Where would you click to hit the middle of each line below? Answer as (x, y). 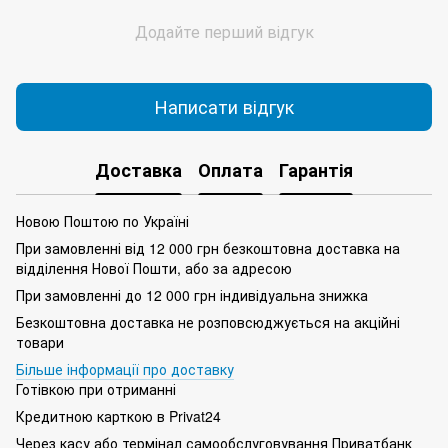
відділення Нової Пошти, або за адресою (154, 267)
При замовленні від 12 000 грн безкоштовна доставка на (208, 247)
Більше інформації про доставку (125, 368)
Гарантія (316, 170)
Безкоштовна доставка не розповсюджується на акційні (208, 321)
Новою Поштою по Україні (102, 220)
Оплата (230, 170)
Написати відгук (224, 106)
